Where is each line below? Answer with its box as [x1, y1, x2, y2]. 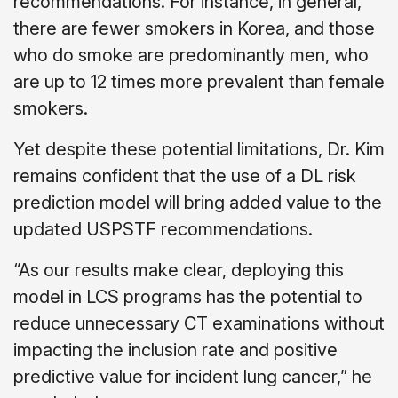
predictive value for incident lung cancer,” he [13, 365, 372, 387]
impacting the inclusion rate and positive [13, 338, 338, 361]
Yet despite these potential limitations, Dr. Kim [13, 138, 385, 160]
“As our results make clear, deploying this [13, 259, 344, 281]
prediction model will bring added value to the [13, 191, 382, 213]
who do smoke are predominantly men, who [13, 44, 369, 66]
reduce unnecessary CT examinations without [13, 312, 385, 334]
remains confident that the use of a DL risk [13, 164, 356, 187]
